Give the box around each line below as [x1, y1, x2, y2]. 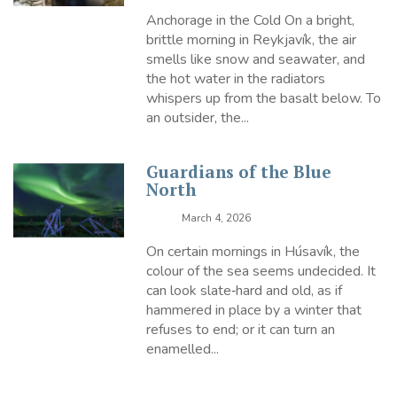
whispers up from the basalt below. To [146, 89, 382, 109]
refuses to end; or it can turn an [146, 320, 336, 340]
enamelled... [146, 339, 220, 360]
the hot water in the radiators [146, 69, 326, 90]
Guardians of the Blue [146, 160, 332, 183]
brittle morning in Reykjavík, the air [146, 30, 357, 51]
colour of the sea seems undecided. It [146, 261, 377, 282]
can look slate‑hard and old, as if [146, 281, 343, 301]
